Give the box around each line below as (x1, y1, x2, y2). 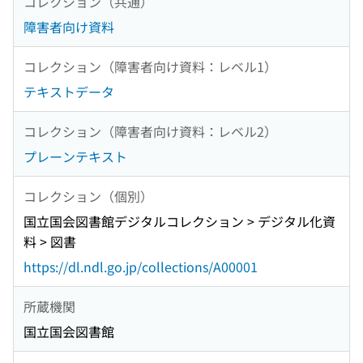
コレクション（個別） (23, 186, 153, 206)
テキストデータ (23, 82, 114, 102)
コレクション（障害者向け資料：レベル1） (23, 56, 277, 76)
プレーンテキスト (23, 147, 127, 167)
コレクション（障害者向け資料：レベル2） (23, 121, 277, 141)
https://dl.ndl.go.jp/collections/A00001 (23, 257, 258, 277)
